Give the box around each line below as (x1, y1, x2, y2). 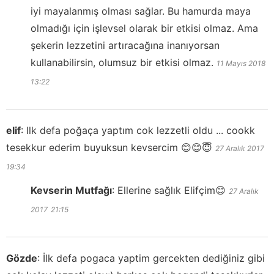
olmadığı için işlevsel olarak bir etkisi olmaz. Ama (31, 22, 258, 35)
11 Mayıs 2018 (217, 59, 265, 68)
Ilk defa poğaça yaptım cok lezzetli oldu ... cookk (26, 124, 255, 137)
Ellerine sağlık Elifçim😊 (117, 184, 226, 197)
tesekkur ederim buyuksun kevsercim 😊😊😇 (6, 141, 212, 154)
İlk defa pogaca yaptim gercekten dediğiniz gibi (43, 252, 265, 265)
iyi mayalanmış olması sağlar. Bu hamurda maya (31, 5, 251, 18)
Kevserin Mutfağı (31, 184, 112, 197)
